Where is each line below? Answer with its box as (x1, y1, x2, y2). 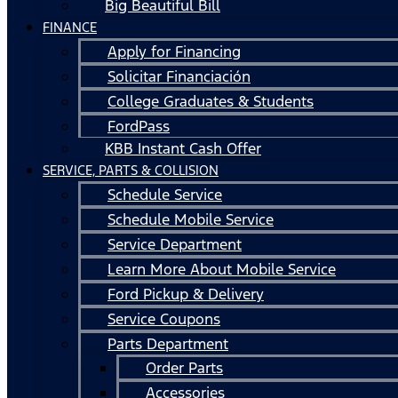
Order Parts (146, 357, 223, 378)
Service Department (107, 234, 242, 254)
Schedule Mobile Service (107, 209, 274, 229)
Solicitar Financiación (107, 66, 251, 86)
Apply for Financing (107, 41, 241, 61)
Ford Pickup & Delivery (107, 283, 264, 304)
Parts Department (107, 333, 228, 354)
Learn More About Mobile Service (107, 259, 336, 279)
